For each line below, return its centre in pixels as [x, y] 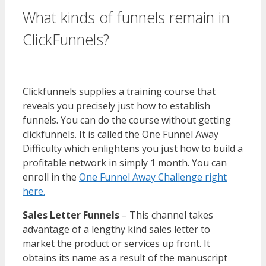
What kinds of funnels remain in [126, 17]
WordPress [150, 39]
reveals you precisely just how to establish [116, 106]
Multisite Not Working [94, 61]
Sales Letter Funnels [71, 215]
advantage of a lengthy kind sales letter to [116, 229]
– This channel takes [166, 215]
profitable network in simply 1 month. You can [125, 163]
